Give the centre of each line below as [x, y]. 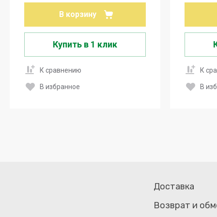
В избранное [60, 86]
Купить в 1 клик [85, 44]
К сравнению [61, 70]
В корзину [78, 15]
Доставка [174, 186]
